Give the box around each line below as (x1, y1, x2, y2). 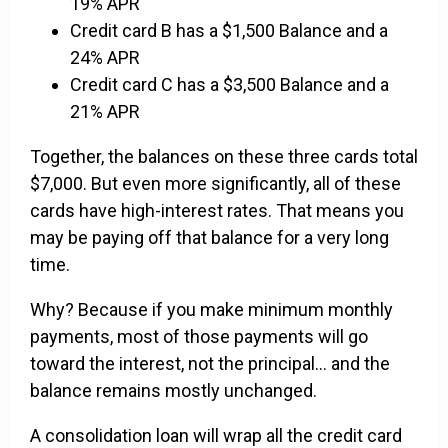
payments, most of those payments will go (30, 326, 368, 348)
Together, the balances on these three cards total (30, 146, 418, 168)
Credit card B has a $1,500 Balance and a (70, 20, 388, 42)
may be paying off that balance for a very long (30, 227, 389, 249)
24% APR (70, 47, 140, 69)
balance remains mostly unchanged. (30, 380, 317, 402)
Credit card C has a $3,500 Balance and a (70, 74, 389, 96)
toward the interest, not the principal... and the (30, 353, 390, 375)
